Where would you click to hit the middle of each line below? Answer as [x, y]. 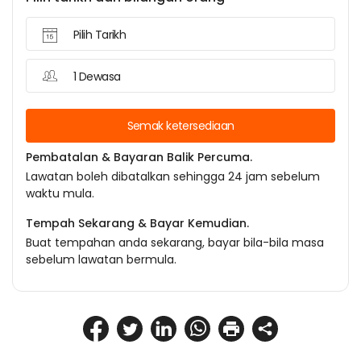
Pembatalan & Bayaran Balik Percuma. [139, 157]
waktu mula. [60, 193]
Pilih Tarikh [100, 35]
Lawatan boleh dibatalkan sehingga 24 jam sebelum [173, 176]
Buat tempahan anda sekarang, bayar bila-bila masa [175, 243]
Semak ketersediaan [180, 126]
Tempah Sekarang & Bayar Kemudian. [137, 223]
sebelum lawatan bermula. [101, 259]
